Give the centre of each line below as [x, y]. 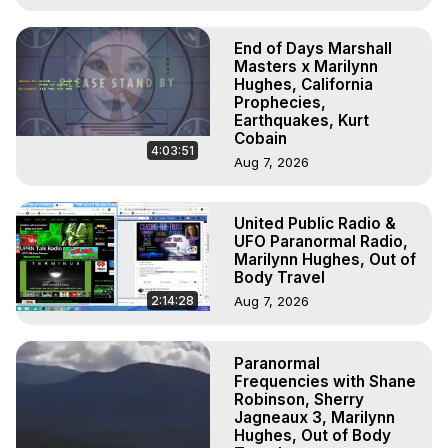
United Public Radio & [315, 224]
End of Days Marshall [313, 49]
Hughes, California [303, 85]
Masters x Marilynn [306, 67]
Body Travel [279, 278]
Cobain [260, 139]
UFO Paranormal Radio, [321, 242]
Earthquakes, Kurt [301, 121]
